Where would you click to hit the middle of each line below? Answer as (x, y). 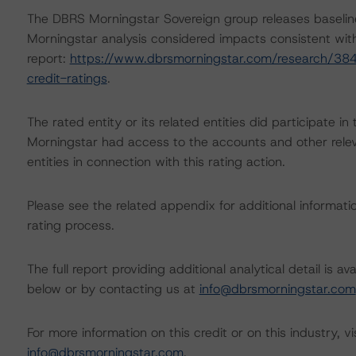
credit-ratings (67, 78)
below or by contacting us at (113, 289)
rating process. (70, 225)
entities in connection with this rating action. (156, 162)
